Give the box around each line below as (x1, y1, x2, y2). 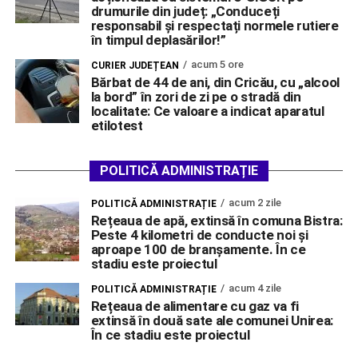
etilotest (90, 117, 143, 133)
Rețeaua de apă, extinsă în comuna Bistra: (90, 212, 343, 229)
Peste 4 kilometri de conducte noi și (90, 226, 308, 243)
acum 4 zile (228, 281, 281, 294)
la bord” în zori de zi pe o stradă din (90, 88, 301, 105)
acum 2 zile (228, 196, 281, 209)
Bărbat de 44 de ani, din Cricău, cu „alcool (90, 74, 340, 90)
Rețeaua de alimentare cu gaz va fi (90, 297, 300, 314)
